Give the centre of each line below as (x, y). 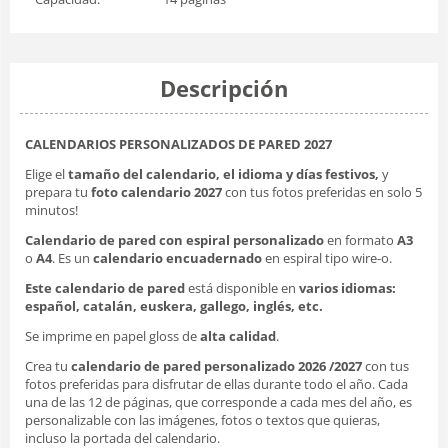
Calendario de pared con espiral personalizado (174, 239)
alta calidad (238, 335)
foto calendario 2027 (158, 191)
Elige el (46, 173)
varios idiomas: (346, 287)
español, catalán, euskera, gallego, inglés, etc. (174, 305)
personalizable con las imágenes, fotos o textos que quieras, (202, 419)
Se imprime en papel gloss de (112, 335)
